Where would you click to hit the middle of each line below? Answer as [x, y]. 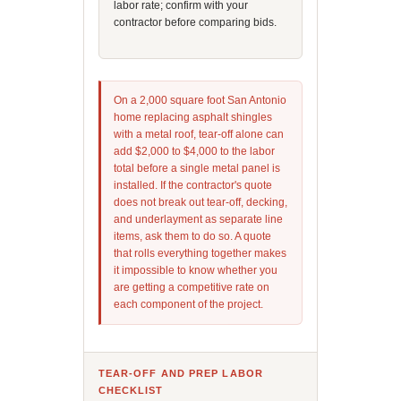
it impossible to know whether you [195, 270]
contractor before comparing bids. [195, 22]
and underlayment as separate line [198, 219]
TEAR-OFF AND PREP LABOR [180, 373]
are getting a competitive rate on [191, 287]
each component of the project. [188, 304]
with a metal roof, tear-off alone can [198, 134]
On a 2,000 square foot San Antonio [200, 100]
